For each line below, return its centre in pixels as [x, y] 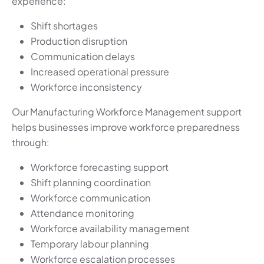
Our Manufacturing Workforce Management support [127, 112]
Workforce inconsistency [86, 87]
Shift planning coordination [91, 183]
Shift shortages [64, 26]
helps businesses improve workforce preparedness [126, 127]
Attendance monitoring [82, 213]
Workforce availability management [110, 229]
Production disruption [79, 41]
